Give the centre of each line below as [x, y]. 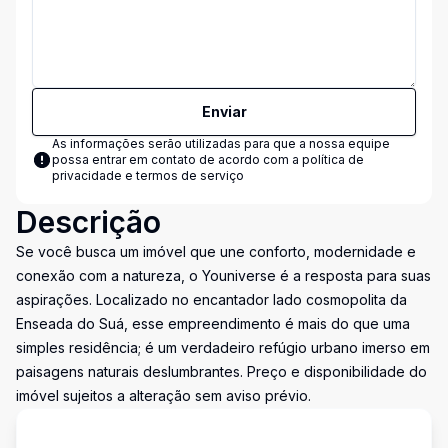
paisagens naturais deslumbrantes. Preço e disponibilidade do [221, 371]
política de [333, 159]
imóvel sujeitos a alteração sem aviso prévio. [163, 395]
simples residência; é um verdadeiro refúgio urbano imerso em [223, 347]
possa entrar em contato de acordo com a [177, 159]
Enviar [224, 111]
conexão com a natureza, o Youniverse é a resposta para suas [223, 275]
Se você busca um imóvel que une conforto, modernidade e [216, 251]
